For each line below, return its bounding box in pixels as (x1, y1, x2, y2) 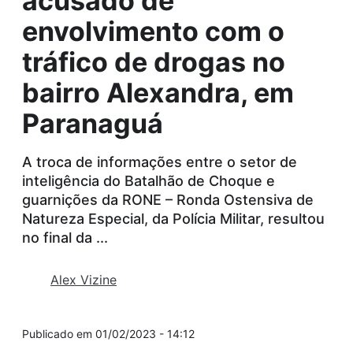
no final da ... (22, 229, 108, 246)
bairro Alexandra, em (22, 76, 294, 109)
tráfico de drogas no (22, 45, 285, 78)
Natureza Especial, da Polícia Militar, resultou (22, 210, 325, 227)
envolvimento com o (22, 14, 284, 47)
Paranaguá (22, 106, 163, 139)
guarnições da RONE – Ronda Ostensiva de (22, 191, 314, 208)
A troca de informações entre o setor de (22, 153, 297, 170)
